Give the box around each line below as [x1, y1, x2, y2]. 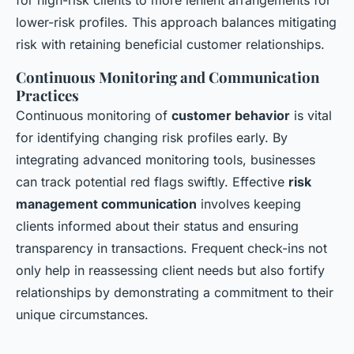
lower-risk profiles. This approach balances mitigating [16, 14, 337, 30]
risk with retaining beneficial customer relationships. [16, 36, 325, 52]
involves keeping [197, 196, 301, 212]
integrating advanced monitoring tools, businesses [16, 152, 315, 168]
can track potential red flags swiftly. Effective [16, 174, 288, 190]
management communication [16, 196, 197, 212]
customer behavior [171, 107, 290, 123]
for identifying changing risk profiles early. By [16, 130, 288, 145]
